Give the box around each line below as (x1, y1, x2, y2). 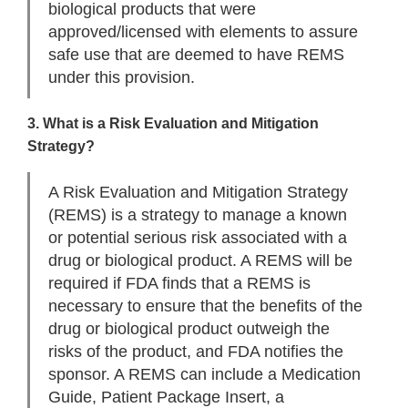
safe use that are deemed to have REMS (48, 46, 344, 65)
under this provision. (48, 68, 195, 87)
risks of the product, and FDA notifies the (48, 342, 343, 362)
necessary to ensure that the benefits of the (48, 297, 362, 316)
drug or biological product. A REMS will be (48, 251, 352, 270)
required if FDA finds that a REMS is (48, 274, 311, 293)
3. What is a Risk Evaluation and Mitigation (27, 116, 319, 132)
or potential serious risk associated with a (48, 229, 347, 248)
